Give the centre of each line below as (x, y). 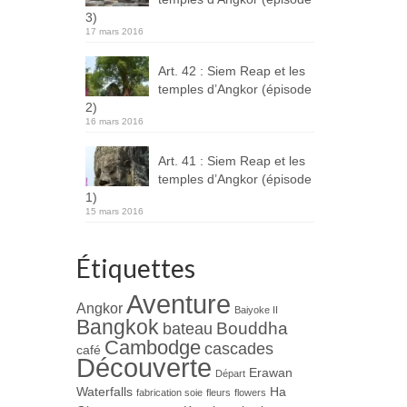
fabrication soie (169, 392)
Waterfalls (104, 392)
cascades (238, 349)
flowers (250, 392)
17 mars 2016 (114, 31)
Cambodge (152, 347)
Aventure (178, 304)
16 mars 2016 (114, 121)
